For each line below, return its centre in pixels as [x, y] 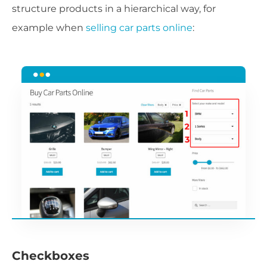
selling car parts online [139, 28]
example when [49, 28]
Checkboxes [51, 255]
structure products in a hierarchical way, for [114, 9]
